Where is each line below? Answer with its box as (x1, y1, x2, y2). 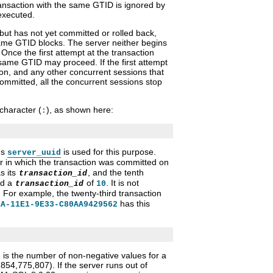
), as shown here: (46, 105, 113, 115)
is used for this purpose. (61, 147, 156, 157)
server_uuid (7, 148, 61, 158)
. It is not (106, 178, 139, 188)
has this (118, 199, 150, 209)
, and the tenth (88, 168, 144, 178)
